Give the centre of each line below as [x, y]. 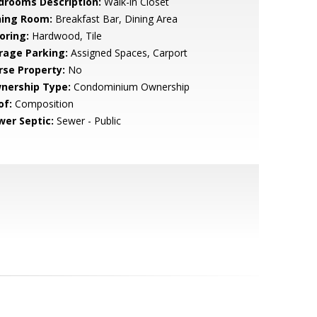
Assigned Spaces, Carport [127, 53]
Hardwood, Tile [65, 36]
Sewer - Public [87, 121]
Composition [42, 104]
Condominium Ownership [130, 87]
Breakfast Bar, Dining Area [115, 19]
